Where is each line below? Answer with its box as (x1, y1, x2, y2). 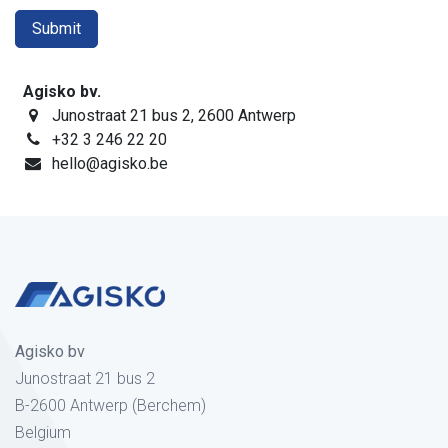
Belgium (15, 422, 71, 442)
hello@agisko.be (51, 153, 168, 173)
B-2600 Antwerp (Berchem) (15, 395, 206, 415)
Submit (32, 18, 81, 38)
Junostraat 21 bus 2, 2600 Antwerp (51, 105, 296, 125)
